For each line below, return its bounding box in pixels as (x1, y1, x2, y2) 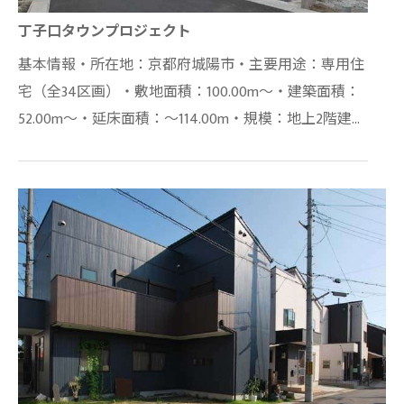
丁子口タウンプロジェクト (18, 19, 191, 44)
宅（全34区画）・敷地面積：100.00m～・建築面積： (18, 79, 360, 105)
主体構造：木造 (18, 133, 119, 159)
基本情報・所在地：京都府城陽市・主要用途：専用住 (18, 52, 364, 78)
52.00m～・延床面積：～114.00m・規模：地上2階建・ (18, 106, 366, 132)
